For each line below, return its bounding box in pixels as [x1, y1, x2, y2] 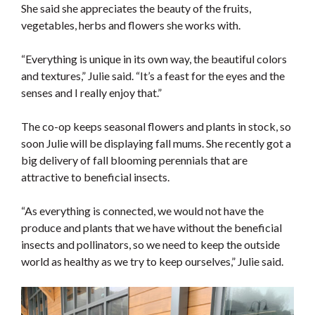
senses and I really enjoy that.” [21, 86, 162, 100]
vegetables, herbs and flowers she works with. [21, 18, 240, 32]
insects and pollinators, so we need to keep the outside [21, 238, 280, 252]
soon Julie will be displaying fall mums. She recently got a [21, 136, 291, 150]
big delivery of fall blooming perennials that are [21, 153, 247, 167]
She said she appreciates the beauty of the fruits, [21, 1, 251, 15]
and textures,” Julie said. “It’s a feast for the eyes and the [21, 69, 285, 83]
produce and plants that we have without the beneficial [21, 221, 282, 235]
